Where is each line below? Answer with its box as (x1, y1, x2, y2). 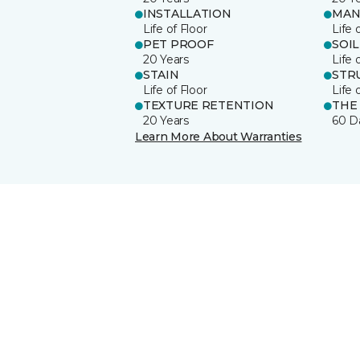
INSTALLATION (143, 6, 231, 21)
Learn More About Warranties (135, 129, 302, 144)
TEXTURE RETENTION (143, 97, 274, 112)
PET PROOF (143, 36, 214, 51)
